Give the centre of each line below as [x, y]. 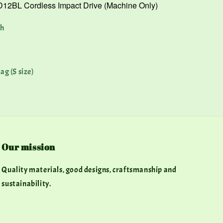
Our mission [28, 147]
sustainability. [26, 183]
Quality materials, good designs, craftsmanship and [89, 169]
